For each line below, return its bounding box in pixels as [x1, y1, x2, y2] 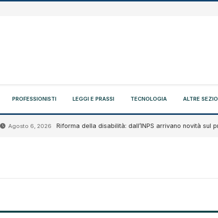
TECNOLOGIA [130, 95, 167, 102]
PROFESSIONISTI [12, 95, 56, 102]
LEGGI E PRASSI [72, 95, 114, 102]
